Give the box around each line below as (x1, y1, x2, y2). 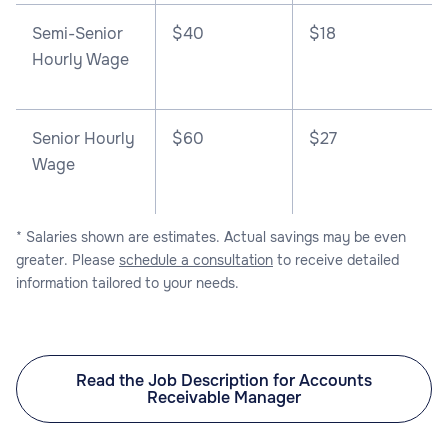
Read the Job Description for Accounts (76, 369, 372, 391)
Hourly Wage (32, 48, 129, 70)
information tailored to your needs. (16, 273, 239, 292)
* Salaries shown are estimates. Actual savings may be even (16, 227, 406, 246)
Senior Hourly (32, 127, 135, 149)
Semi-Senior (32, 22, 123, 44)
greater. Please (16, 250, 119, 269)
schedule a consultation (119, 250, 273, 269)
